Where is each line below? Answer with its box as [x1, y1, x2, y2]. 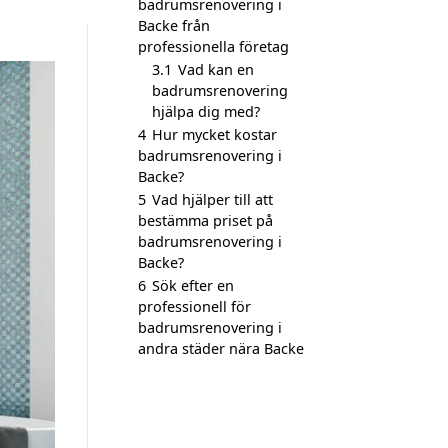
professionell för [138, 297, 251, 316]
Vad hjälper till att [152, 190, 273, 209]
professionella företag [138, 37, 289, 56]
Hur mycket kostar [152, 125, 277, 144]
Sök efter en [152, 276, 234, 295]
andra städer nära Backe [138, 339, 304, 358]
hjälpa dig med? [152, 102, 260, 121]
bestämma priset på [138, 211, 273, 230]
